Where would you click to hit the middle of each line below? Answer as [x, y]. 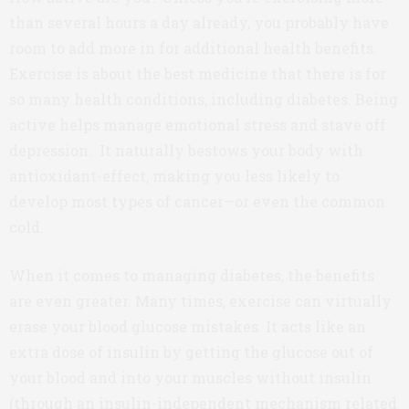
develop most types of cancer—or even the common [197, 201]
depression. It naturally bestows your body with [186, 150]
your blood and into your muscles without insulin [190, 378]
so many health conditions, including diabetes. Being [204, 99]
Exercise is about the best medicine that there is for [198, 73]
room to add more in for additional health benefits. [193, 48]
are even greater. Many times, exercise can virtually [200, 301]
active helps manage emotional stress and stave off [198, 125]
